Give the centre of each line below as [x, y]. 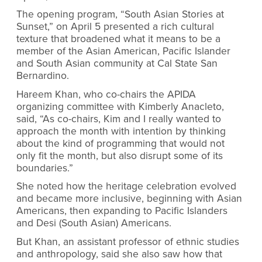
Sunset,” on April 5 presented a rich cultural [115, 27]
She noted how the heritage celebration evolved [126, 187]
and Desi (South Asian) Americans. [94, 223]
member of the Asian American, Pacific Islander [123, 51]
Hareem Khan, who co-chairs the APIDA [106, 94]
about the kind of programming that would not [120, 143]
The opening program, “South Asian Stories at [120, 15]
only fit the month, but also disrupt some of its [120, 156]
